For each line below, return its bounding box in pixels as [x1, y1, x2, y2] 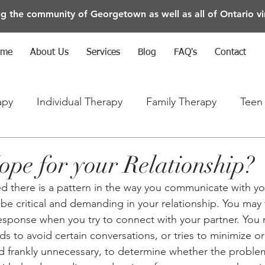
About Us [30, 48, 69, 57]
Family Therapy [146, 95, 216, 108]
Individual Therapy [37, 95, 122, 108]
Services [86, 48, 120, 57]
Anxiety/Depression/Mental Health [44, 142, 207, 156]
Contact [215, 48, 246, 57]
